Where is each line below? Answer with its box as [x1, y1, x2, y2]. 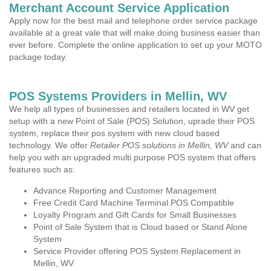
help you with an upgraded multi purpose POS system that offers [9, 152, 256, 162]
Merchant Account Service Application [9, 1, 229, 15]
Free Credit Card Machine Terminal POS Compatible [33, 198, 234, 207]
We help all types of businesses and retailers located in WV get [9, 104, 249, 114]
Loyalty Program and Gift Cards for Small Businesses [33, 210, 237, 220]
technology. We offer [9, 140, 90, 150]
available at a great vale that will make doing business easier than [9, 28, 260, 38]
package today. [9, 52, 67, 62]
